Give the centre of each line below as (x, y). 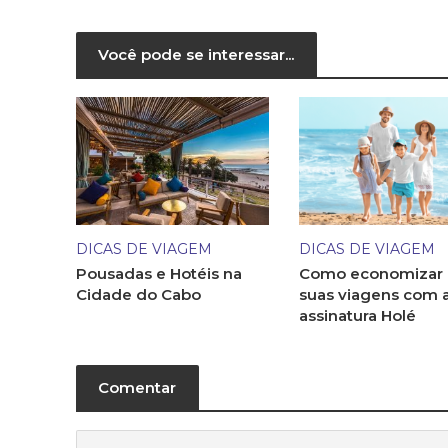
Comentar (137, 388)
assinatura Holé (357, 316)
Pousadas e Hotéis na (158, 274)
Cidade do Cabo (138, 295)
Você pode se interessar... (196, 54)
